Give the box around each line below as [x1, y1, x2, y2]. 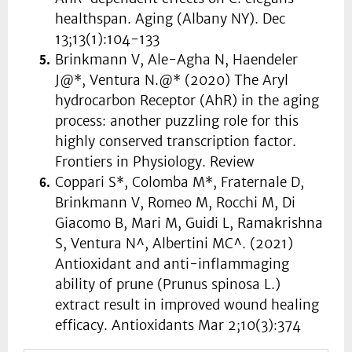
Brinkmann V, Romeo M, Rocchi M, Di [55, 194, 295, 212]
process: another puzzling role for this [55, 112, 299, 130]
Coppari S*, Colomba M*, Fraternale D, [55, 174, 304, 192]
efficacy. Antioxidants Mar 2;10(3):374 [55, 317, 301, 335]
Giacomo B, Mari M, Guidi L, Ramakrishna [55, 214, 323, 233]
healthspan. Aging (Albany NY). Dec [55, 10, 285, 28]
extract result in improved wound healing [55, 296, 319, 314]
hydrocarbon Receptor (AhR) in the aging [55, 92, 319, 110]
